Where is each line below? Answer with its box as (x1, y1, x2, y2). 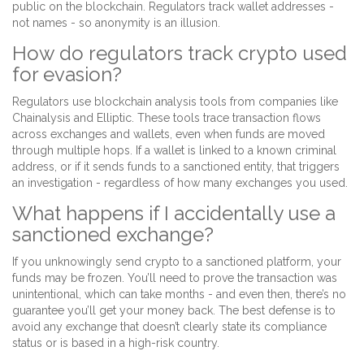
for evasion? (12, 63, 122, 87)
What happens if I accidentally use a (12, 201, 336, 226)
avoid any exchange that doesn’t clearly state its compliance (12, 320, 327, 334)
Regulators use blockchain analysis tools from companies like (12, 95, 338, 109)
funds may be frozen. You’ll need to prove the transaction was (12, 271, 337, 285)
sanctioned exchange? (12, 223, 214, 247)
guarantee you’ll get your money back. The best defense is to (12, 304, 336, 318)
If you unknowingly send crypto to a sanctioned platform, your (12, 255, 341, 269)
